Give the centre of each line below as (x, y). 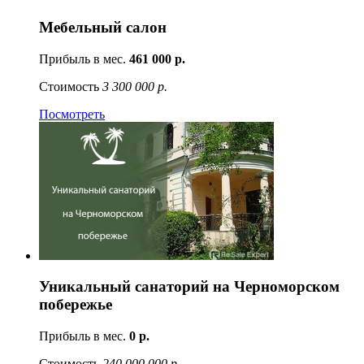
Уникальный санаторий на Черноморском (189, 287)
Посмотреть (72, 114)
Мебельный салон (103, 27)
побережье (76, 305)
